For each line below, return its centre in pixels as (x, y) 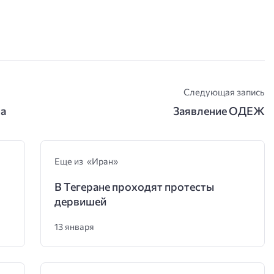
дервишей (80, 201)
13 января (74, 226)
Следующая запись (224, 91)
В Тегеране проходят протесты (134, 186)
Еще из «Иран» (86, 161)
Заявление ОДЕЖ (219, 111)
